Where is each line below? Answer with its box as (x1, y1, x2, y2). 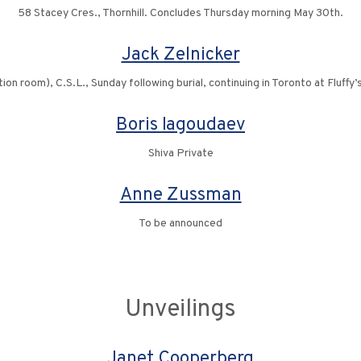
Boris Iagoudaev (116, 114, 245, 137)
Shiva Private (147, 147, 214, 160)
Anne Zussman (119, 184, 242, 207)
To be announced (139, 217, 222, 230)
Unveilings (125, 295, 236, 325)
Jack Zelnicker (121, 44, 240, 67)
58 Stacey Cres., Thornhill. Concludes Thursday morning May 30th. (18, 6, 343, 20)
